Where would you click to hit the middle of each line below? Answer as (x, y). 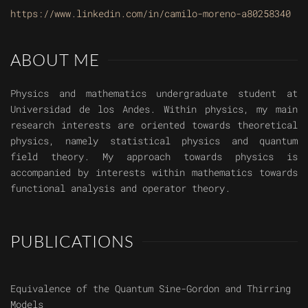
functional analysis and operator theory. (120, 188)
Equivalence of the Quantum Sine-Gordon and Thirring (151, 289)
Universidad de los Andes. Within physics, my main (154, 109)
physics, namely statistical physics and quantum (154, 141)
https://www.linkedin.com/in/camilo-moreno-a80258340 (151, 14)
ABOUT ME (55, 60)
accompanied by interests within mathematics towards (154, 173)
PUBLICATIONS (72, 242)
